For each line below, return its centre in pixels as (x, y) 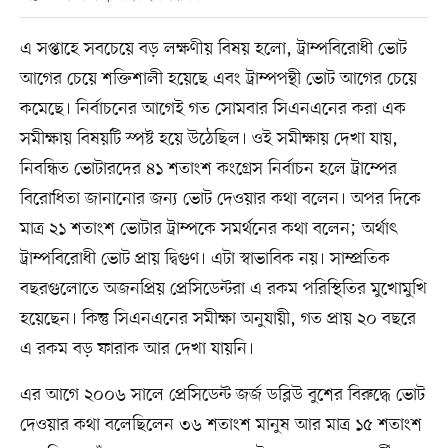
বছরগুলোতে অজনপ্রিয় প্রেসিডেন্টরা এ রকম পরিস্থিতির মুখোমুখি (223, 288)
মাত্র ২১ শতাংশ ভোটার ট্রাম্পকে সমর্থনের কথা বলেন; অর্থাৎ (208, 228)
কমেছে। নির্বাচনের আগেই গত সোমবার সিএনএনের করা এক (212, 108)
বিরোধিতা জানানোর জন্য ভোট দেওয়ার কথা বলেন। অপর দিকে (220, 198)
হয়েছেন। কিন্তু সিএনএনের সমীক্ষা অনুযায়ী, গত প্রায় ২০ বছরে (217, 318)
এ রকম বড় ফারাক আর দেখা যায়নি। (136, 348)
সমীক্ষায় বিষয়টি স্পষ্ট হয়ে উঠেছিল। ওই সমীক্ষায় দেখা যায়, (208, 138)
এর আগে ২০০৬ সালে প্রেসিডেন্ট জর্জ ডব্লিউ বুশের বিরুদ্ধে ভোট (222, 394)
